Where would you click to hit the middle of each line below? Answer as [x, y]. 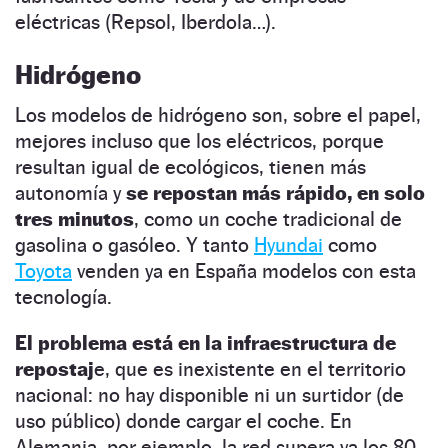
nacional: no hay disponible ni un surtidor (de [209, 395]
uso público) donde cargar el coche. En [183, 421]
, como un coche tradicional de [268, 219]
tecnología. [63, 297]
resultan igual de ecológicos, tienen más [190, 167]
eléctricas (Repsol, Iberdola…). [145, 22]
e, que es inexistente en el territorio [250, 369]
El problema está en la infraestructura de [205, 343]
